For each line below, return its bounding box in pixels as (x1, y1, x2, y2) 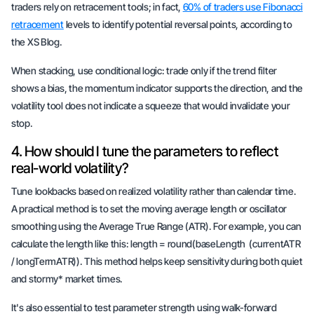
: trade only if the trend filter (161, 64, 277, 76)
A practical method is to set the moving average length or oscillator (11, 203, 287, 214)
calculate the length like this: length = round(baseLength (11, 238, 247, 250)
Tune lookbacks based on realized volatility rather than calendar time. (11, 185, 296, 197)
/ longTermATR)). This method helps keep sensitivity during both (11, 255, 282, 267)
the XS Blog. (11, 36, 62, 48)
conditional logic (95, 64, 162, 76)
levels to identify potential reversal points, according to (63, 18, 292, 30)
